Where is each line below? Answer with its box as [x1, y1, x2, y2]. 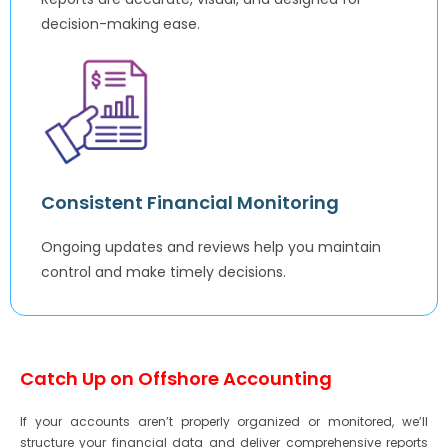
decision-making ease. [41, 14, 200, 35]
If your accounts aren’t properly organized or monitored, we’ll [20, 413, 428, 431]
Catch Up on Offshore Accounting [20, 366, 332, 392]
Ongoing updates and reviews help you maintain [41, 237, 381, 258]
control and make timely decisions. [41, 262, 286, 283]
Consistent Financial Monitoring [41, 190, 339, 216]
